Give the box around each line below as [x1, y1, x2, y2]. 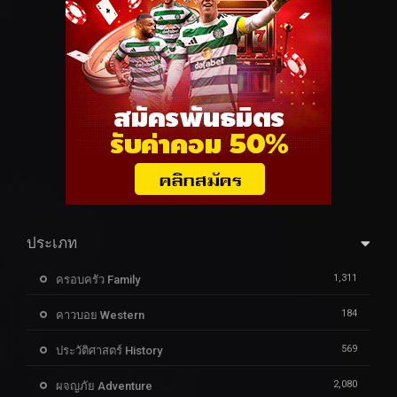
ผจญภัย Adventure [56, 379, 152, 393]
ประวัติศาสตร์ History [56, 344, 162, 358]
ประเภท [27, 234, 77, 253]
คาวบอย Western [56, 308, 144, 323]
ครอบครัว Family [56, 273, 140, 287]
